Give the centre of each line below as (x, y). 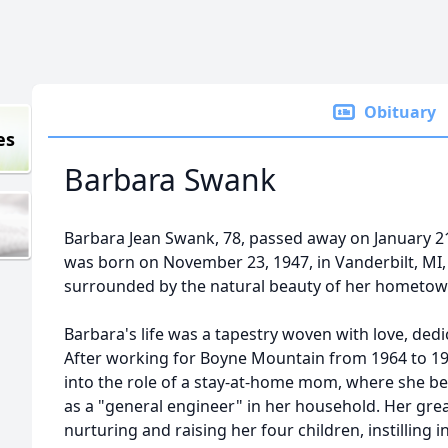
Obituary (400, 112)
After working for (132, 358)
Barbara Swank (170, 179)
